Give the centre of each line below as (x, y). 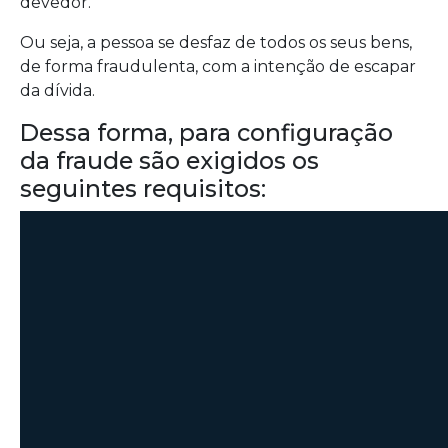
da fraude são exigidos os (169, 160)
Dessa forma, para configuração (206, 132)
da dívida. (57, 90)
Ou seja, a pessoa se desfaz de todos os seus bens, (216, 42)
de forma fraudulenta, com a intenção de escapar (218, 66)
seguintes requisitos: (143, 188)
